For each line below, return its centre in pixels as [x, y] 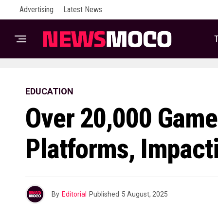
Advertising [36, 9]
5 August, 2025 [145, 194]
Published [104, 194]
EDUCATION [49, 91]
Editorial [74, 194]
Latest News [83, 9]
